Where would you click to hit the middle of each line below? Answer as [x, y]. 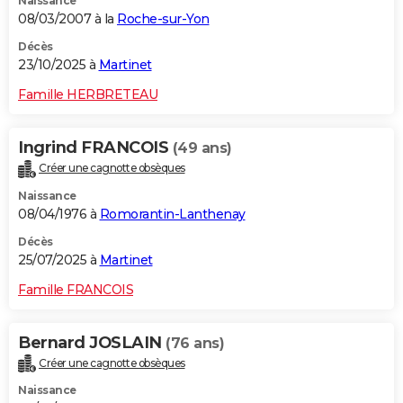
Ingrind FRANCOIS [95, 147]
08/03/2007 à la [67, 18]
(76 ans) [195, 343]
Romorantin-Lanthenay [172, 214]
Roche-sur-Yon [163, 18]
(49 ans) [202, 148]
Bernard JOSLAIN [92, 342]
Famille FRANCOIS [76, 289]
